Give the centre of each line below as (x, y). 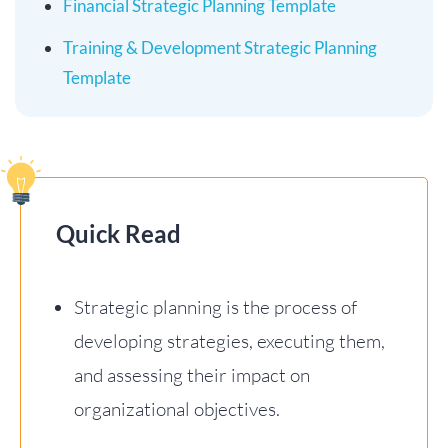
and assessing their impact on (192, 375)
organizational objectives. (177, 409)
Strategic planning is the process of (215, 307)
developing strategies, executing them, (229, 341)
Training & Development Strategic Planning (220, 47)
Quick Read (118, 233)
